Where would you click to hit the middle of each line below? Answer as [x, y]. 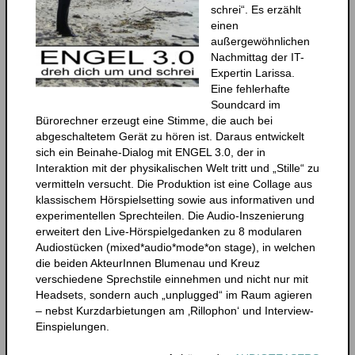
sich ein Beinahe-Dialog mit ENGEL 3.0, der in [150, 152]
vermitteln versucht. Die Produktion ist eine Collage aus [174, 183]
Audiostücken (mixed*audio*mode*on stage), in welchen [175, 247]
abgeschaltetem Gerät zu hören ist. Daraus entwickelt [170, 136]
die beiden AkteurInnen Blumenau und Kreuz [147, 263]
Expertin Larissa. [252, 73]
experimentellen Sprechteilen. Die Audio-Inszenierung [170, 215]
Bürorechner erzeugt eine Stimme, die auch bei [154, 120]
